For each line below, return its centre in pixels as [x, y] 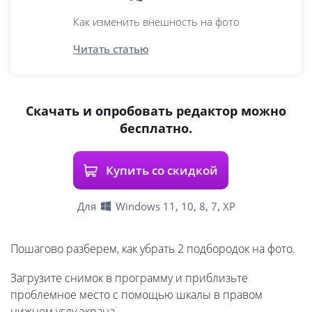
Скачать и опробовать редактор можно [156, 111]
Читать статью [111, 49]
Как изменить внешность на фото [156, 22]
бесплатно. [156, 128]
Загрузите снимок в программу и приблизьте [129, 278]
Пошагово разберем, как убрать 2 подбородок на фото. [153, 249]
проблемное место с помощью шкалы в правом [136, 295]
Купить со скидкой [162, 170]
